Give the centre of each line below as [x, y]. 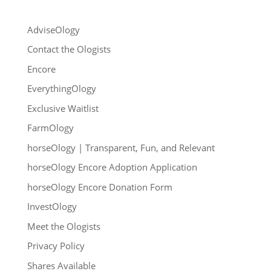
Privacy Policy [56, 246]
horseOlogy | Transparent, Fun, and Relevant [121, 147]
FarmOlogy [50, 128]
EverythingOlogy [61, 88]
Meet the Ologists [64, 226]
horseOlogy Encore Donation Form [100, 187]
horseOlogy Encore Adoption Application [112, 167]
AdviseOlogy [53, 29]
